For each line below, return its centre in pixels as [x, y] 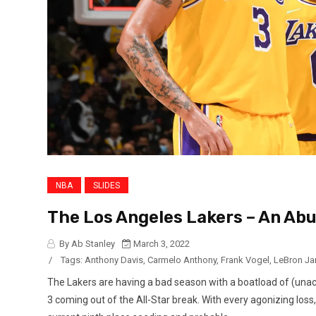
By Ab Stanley [86, 244]
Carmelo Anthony [182, 260]
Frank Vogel [245, 260]
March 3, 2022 [160, 244]
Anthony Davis [114, 260]
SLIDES [107, 186]
